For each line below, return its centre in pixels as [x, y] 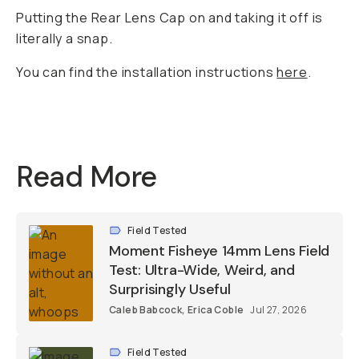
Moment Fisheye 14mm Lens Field [220, 251]
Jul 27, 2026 [279, 310]
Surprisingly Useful [170, 289]
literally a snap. [65, 38]
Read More [87, 177]
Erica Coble [216, 310]
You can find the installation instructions [147, 72]
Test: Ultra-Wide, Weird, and [202, 270]
